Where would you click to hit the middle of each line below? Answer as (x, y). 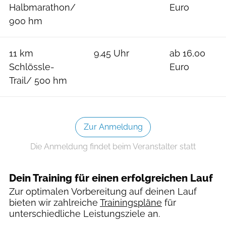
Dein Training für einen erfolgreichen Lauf (111, 178)
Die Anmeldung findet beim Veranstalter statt (113, 147)
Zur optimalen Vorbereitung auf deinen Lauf (103, 191)
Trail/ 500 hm (38, 80)
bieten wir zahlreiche (53, 203)
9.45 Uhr (111, 53)
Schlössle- (32, 67)
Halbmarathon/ (42, 7)
